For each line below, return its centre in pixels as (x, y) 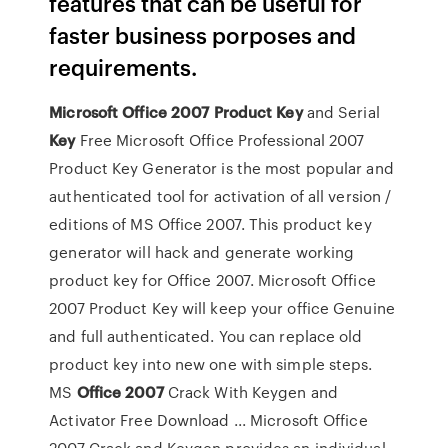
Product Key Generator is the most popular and (221, 168)
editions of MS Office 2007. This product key (210, 224)
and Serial (341, 112)
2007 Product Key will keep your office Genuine (222, 308)
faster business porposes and (203, 34)
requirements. (123, 66)
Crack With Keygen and (250, 392)
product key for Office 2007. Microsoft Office (212, 280)
